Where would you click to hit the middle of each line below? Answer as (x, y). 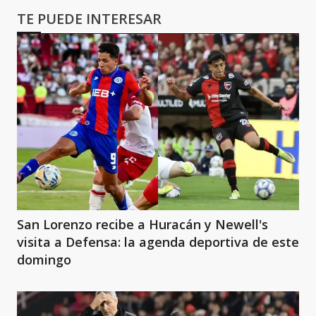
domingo (44, 260)
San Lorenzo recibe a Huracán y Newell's (142, 224)
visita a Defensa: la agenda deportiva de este (158, 242)
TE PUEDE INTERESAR (89, 19)
